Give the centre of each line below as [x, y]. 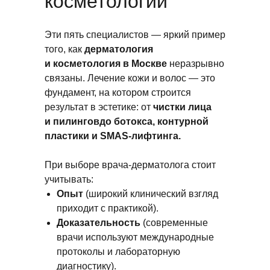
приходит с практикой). [108, 208]
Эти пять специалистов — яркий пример [135, 35]
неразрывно [197, 64]
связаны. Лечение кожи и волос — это [130, 78]
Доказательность [99, 223]
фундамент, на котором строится [118, 93]
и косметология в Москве [107, 64]
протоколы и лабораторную [118, 252]
